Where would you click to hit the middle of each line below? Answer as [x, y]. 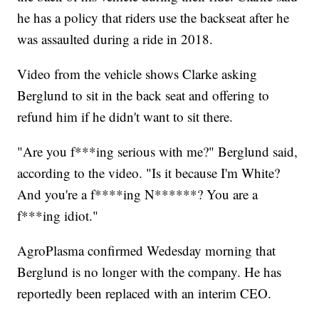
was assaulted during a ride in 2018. [115, 39]
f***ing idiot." [58, 216]
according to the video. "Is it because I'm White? [149, 173]
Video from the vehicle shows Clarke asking [137, 74]
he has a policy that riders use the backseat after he [153, 18]
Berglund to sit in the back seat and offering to [143, 95]
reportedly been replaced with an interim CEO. [145, 293]
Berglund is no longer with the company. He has [150, 272]
